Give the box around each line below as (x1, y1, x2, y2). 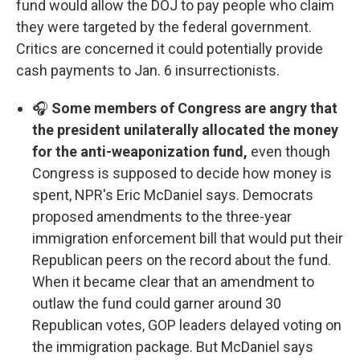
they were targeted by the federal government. (16, 18, 312, 36)
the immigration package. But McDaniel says (32, 338, 313, 356)
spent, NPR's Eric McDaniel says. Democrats (32, 186, 313, 204)
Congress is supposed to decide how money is (32, 165, 332, 182)
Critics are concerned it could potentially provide (16, 40, 323, 58)
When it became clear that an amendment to (32, 273, 314, 291)
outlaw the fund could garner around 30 (32, 295, 281, 313)
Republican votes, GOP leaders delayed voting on (32, 317, 342, 334)
